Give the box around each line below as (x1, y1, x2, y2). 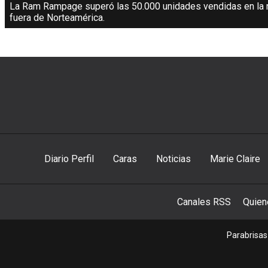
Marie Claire (209, 153, 260, 165)
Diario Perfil (44, 153, 94, 165)
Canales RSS (177, 196, 231, 208)
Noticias (156, 153, 191, 165)
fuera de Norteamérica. (10, 12, 105, 24)
